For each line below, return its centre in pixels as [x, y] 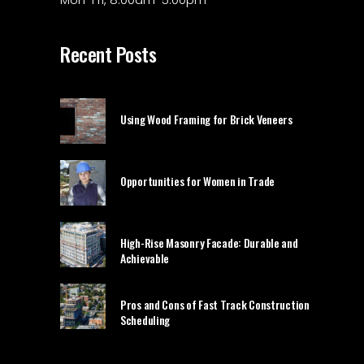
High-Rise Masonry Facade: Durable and [209, 243]
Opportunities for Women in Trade [198, 181]
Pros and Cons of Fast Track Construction [215, 305]
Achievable [145, 258]
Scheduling [145, 320]
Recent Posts [108, 54]
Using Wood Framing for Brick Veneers [206, 119]
